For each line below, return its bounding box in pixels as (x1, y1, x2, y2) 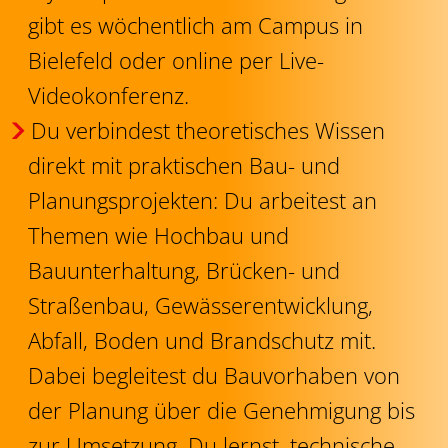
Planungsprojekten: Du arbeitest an (28, 185, 377, 215)
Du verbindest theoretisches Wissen (30, 115, 385, 145)
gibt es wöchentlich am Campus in (28, 10, 363, 40)
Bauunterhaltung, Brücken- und (28, 255, 340, 285)
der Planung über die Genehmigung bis (28, 395, 415, 425)
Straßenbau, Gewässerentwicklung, (28, 290, 373, 320)
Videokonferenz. (28, 80, 189, 110)
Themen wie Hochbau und (28, 220, 289, 250)
